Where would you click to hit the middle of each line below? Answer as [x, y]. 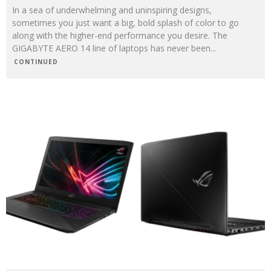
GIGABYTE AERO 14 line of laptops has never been [111, 48]
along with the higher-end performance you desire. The [120, 35]
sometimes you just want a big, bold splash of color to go [126, 22]
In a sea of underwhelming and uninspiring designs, [112, 10]
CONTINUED [36, 61]
